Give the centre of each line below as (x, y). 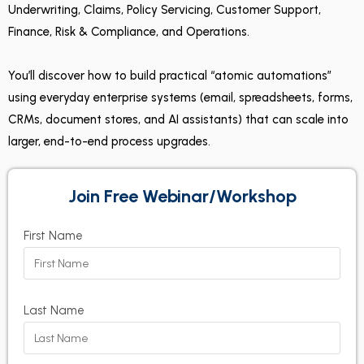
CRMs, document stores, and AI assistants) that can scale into (178, 119)
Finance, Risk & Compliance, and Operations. (129, 32)
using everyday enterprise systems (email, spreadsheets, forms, (180, 97)
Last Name (54, 310)
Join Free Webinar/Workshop (182, 196)
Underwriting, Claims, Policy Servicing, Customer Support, (165, 10)
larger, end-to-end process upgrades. (109, 141)
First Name (53, 236)
